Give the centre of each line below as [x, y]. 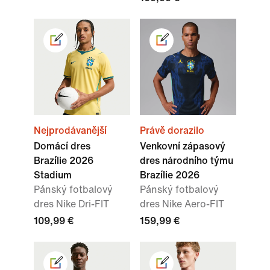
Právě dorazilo [172, 131]
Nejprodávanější [70, 131]
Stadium [53, 175]
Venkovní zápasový [183, 146]
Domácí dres [62, 146]
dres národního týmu [187, 161]
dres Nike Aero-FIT [182, 204]
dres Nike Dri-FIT [71, 204]
